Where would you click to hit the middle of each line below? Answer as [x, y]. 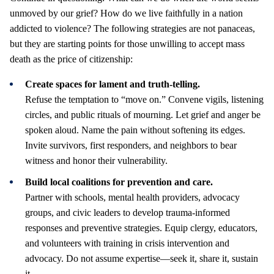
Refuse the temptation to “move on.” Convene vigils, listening [144, 99]
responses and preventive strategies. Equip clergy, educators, [141, 228]
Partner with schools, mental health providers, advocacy [132, 197]
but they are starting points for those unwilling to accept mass [127, 43]
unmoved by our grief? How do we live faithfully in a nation [126, 13]
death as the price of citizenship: [71, 59]
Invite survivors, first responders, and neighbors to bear [131, 145]
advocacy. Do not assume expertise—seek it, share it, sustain [142, 258]
